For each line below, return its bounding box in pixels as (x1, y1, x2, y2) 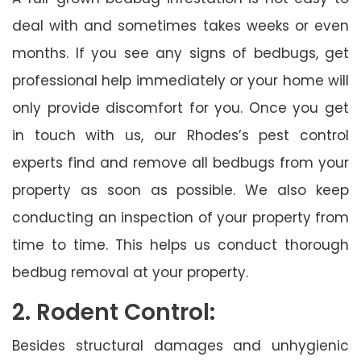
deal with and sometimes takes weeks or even (12, 15, 349, 35)
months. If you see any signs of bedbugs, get (12, 43, 349, 63)
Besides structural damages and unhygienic (12, 335, 349, 355)
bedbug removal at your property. (12, 262, 248, 282)
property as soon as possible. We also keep (12, 180, 349, 200)
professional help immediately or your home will (12, 70, 349, 90)
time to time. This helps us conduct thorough (12, 234, 349, 255)
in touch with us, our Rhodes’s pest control (12, 125, 349, 145)
